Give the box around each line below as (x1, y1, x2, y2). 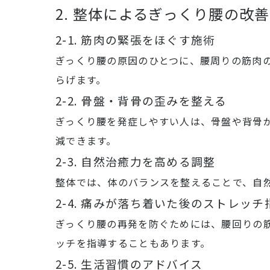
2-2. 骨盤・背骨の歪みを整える (55, 92, 227, 108)
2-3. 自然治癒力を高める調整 (55, 153, 216, 169)
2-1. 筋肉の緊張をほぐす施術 (55, 31, 216, 48)
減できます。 (55, 133, 117, 148)
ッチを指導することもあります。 (55, 236, 211, 250)
